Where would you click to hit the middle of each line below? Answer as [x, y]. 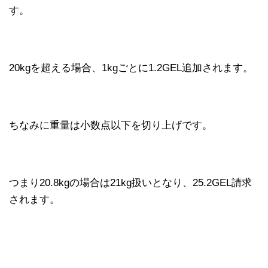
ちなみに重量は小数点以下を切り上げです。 [111, 125]
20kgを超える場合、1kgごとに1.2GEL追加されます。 [131, 68]
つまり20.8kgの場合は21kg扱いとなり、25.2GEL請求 [130, 182]
